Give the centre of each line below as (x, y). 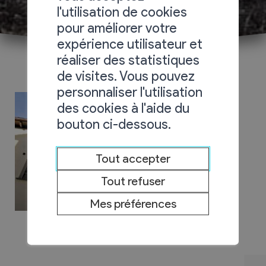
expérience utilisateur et (130, 44)
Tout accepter (133, 159)
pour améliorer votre (117, 28)
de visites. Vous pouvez (126, 76)
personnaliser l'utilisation (130, 92)
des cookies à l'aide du (123, 108)
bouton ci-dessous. (114, 124)
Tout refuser (133, 181)
